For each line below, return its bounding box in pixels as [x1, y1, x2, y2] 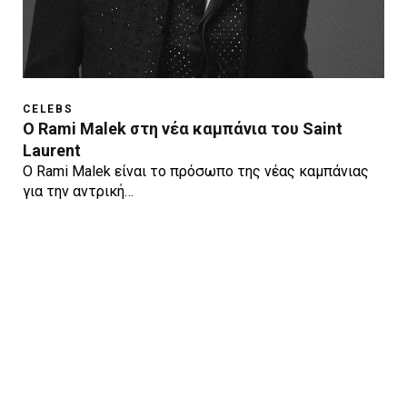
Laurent [23, 140, 81, 160]
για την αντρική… [23, 182, 134, 200]
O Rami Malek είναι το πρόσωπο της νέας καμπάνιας [23, 162, 369, 180]
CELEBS [23, 102, 74, 115]
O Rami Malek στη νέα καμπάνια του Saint [23, 118, 342, 138]
